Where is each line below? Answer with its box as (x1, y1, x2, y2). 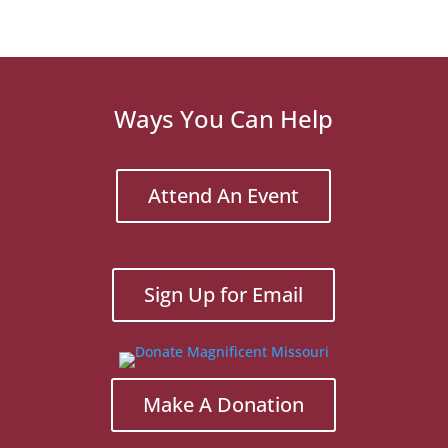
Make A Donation (143, 391, 305, 418)
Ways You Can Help (114, 102, 334, 135)
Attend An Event (148, 182, 300, 209)
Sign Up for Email (144, 281, 304, 308)
